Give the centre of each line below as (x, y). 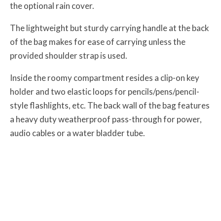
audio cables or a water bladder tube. (77, 133)
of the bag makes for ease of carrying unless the (98, 41)
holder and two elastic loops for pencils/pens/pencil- (105, 91)
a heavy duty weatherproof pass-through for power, (106, 119)
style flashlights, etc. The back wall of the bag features (110, 105)
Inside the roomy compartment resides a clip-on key (105, 77)
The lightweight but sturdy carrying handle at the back (110, 28)
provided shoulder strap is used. (69, 55)
